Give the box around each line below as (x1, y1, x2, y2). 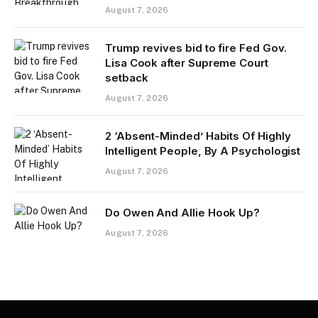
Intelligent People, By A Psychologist (105, 144, 301, 158)
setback (105, 71, 148, 85)
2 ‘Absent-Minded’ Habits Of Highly (105, 129, 291, 143)
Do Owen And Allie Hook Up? (105, 206, 261, 220)
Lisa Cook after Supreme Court (105, 56, 268, 70)
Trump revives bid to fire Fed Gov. (105, 41, 287, 55)
